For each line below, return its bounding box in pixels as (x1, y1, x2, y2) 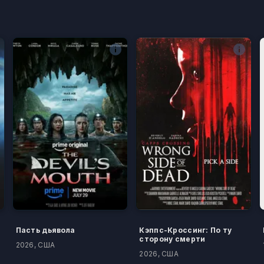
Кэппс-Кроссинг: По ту (139, 226, 232, 235)
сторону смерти (139, 235, 206, 244)
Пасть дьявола (15, 226, 75, 235)
